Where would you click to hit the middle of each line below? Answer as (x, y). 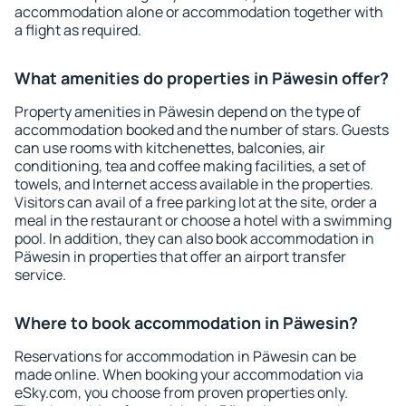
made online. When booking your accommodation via (189, 374)
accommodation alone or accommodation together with (199, 12)
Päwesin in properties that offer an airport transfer (180, 256)
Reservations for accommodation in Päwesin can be (185, 356)
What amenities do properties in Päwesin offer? (202, 78)
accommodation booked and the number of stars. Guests (202, 130)
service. (40, 275)
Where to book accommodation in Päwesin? (186, 323)
